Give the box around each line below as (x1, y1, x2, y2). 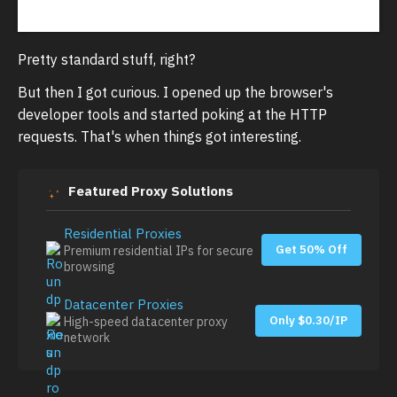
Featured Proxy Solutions (67, 183, 233, 200)
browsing (64, 259, 115, 276)
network (64, 330, 110, 346)
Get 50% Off (276, 242, 347, 258)
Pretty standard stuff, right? (18, 51, 195, 69)
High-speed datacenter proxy (64, 314, 228, 331)
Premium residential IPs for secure (64, 243, 253, 260)
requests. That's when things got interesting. (18, 128, 301, 146)
